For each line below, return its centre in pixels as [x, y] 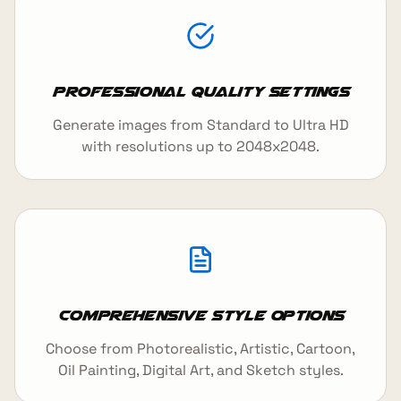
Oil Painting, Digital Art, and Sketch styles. [200, 370]
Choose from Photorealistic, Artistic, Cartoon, [200, 348]
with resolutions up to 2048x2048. [200, 146]
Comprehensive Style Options [200, 315]
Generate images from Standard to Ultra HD [200, 124]
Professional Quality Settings [200, 91]
